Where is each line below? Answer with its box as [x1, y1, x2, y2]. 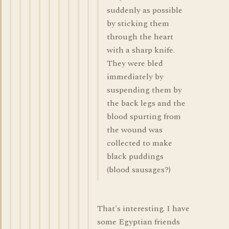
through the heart [107, 31, 173, 43]
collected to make [107, 137, 172, 149]
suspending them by [107, 84, 182, 96]
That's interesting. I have [97, 202, 190, 215]
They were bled [107, 57, 163, 70]
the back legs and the [107, 97, 186, 109]
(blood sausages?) [107, 164, 171, 176]
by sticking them [107, 17, 169, 30]
